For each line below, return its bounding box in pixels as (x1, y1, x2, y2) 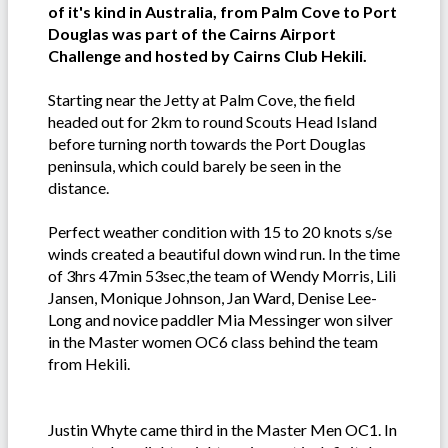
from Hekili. (48, 354, 130, 374)
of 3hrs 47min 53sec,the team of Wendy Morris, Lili (48, 266, 396, 286)
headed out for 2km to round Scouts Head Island (48, 112, 377, 132)
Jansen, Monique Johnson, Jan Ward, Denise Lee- (48, 288, 377, 308)
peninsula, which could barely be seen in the (48, 156, 341, 176)
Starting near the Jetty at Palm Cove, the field (48, 90, 355, 110)
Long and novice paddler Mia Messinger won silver (48, 310, 393, 330)
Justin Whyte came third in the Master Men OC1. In (48, 420, 397, 440)
